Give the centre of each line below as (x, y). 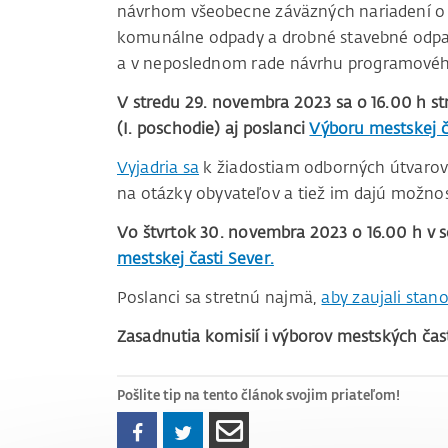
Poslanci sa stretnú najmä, (219, 297)
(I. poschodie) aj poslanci (213, 128)
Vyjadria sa (158, 167)
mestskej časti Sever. (195, 258)
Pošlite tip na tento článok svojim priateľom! (258, 394)
